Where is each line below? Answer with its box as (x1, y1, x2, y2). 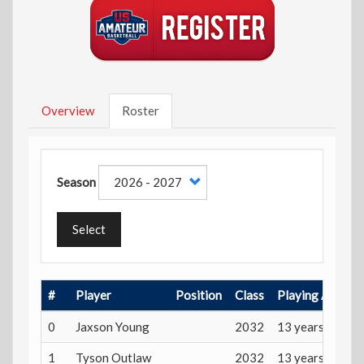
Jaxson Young (76, 319, 149, 334)
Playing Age (277, 288, 343, 302)
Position (175, 288, 222, 302)
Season (57, 175, 96, 189)
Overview (41, 103, 94, 118)
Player (76, 288, 111, 302)
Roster (122, 103, 159, 118)
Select (72, 222, 106, 236)
